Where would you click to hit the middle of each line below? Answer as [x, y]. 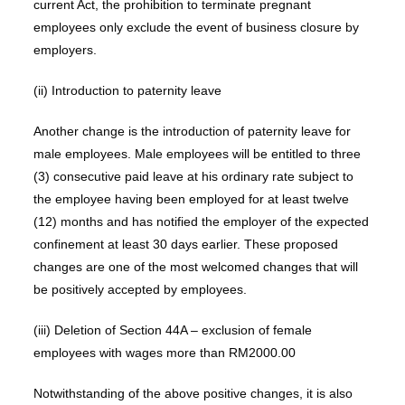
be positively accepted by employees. [140, 289]
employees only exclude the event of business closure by [196, 27]
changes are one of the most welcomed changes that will [195, 266]
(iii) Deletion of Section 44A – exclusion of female [172, 330]
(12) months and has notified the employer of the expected [201, 221]
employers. [65, 49]
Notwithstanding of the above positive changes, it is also [193, 393]
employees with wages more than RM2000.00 [164, 352]
